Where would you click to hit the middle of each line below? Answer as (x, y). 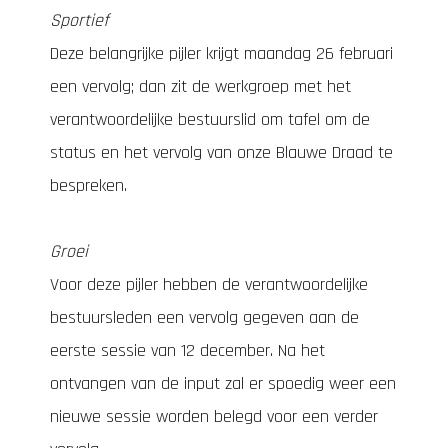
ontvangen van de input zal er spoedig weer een (223, 383)
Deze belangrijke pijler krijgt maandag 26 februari (221, 53)
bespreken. (88, 185)
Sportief (79, 20)
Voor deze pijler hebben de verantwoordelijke (209, 284)
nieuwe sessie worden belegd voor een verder (214, 416)
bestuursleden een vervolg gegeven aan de (204, 317)
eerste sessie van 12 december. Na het (187, 350)
